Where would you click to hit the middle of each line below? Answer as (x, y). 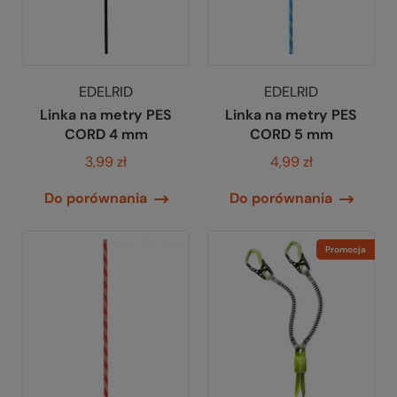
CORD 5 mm (291, 135)
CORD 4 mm (106, 135)
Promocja (346, 250)
